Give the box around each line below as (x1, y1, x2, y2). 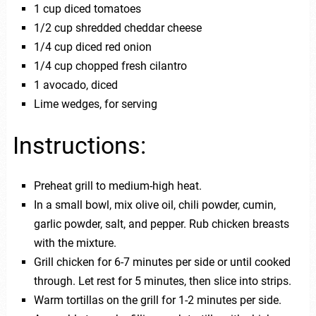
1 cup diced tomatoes (33, 1, 141, 16)
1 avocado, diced (33, 78, 118, 92)
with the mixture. (33, 236, 116, 250)
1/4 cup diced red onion (33, 39, 152, 54)
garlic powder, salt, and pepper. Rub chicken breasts (33, 217, 289, 231)
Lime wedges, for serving (33, 97, 157, 111)
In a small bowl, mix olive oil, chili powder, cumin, (33, 197, 276, 212)
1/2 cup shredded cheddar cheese (33, 20, 202, 35)
